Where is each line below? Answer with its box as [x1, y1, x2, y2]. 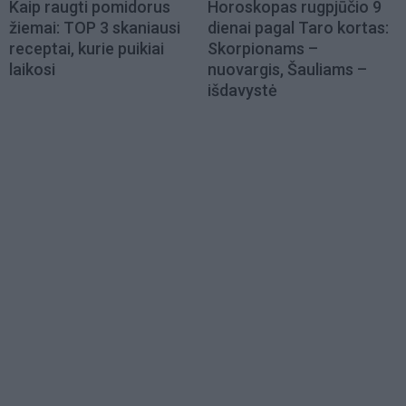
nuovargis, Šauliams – [208, 59, 367, 79]
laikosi [9, 59, 55, 79]
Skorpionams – [208, 38, 318, 58]
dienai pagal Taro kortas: [208, 17, 389, 37]
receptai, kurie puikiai [9, 38, 164, 58]
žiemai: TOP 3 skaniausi [9, 17, 180, 37]
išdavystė [208, 80, 277, 100]
